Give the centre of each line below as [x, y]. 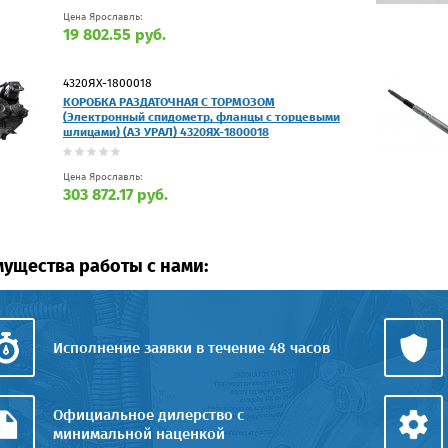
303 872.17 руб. [115, 194]
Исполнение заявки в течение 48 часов [191, 347]
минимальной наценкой [139, 433]
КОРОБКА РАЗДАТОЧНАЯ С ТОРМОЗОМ [169, 101]
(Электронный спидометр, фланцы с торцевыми [201, 116]
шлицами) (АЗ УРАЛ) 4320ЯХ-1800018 [166, 131]
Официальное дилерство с [148, 414]
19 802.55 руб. [114, 34]
